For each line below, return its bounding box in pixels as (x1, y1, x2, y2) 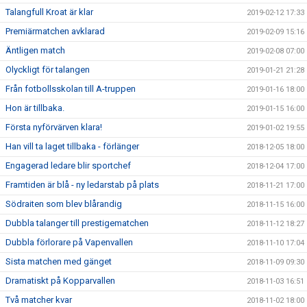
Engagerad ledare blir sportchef (5, 160, 131, 171)
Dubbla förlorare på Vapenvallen (5, 237, 133, 247)
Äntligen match (5, 45, 65, 56)
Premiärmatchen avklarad (5, 26, 105, 36)
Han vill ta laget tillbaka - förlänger (5, 141, 139, 151)
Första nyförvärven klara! (5, 122, 102, 132)
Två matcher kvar (5, 295, 72, 305)
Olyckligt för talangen (5, 64, 90, 75)
